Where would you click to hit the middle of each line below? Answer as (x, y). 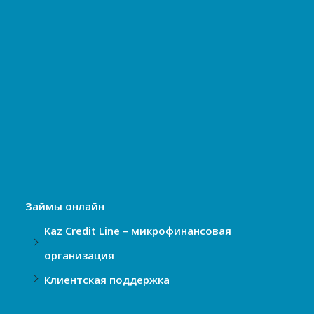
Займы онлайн (65, 206)
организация (79, 255)
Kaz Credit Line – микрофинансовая (138, 231)
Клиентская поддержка (107, 280)
